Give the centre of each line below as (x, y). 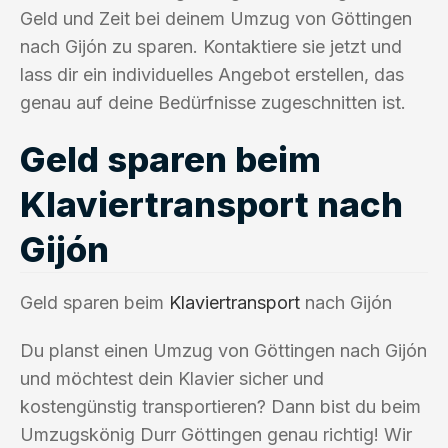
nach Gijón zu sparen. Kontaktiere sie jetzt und (211, 46)
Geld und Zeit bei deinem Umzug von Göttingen (216, 18)
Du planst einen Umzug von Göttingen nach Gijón (223, 350)
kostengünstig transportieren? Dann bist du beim (220, 406)
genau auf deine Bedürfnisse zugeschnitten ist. (213, 102)
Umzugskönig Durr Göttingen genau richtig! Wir (216, 434)
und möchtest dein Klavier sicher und (172, 378)
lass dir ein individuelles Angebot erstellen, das (212, 74)
